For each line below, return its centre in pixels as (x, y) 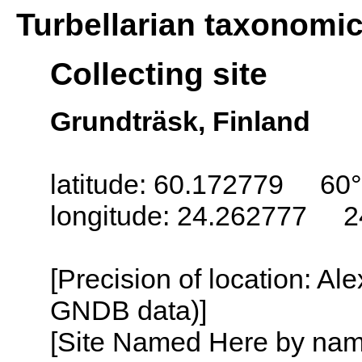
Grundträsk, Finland (180, 121)
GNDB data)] (128, 310)
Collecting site (159, 74)
